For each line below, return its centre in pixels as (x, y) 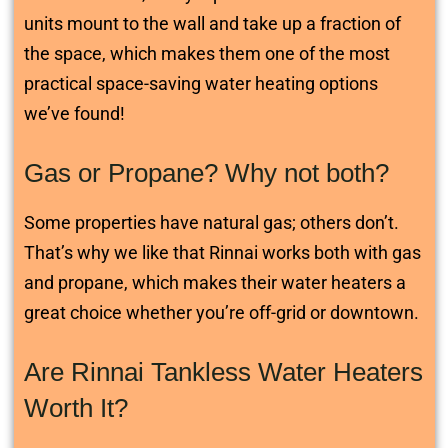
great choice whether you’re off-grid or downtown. (221, 312)
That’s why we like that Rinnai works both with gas (222, 252)
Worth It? (75, 408)
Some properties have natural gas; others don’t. (211, 222)
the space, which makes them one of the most (206, 53)
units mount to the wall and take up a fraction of (212, 23)
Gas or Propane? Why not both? (206, 173)
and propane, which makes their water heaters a (214, 282)
